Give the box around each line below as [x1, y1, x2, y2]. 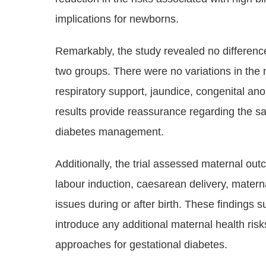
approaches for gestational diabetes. [55, 239, 227, 251]
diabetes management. [55, 126, 164, 138]
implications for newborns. [55, 13, 179, 26]
